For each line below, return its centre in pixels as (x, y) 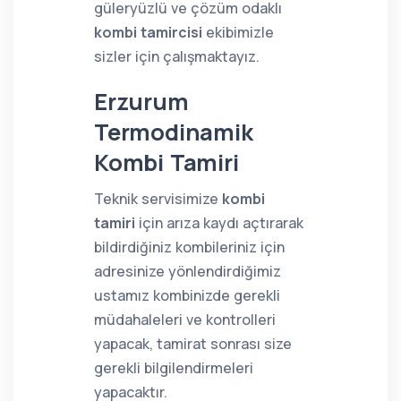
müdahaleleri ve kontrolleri (185, 320)
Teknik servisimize (158, 199)
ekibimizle (238, 32)
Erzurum (141, 102)
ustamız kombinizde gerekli (187, 295)
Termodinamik (174, 132)
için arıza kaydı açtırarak (219, 223)
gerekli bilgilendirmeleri (174, 368)
